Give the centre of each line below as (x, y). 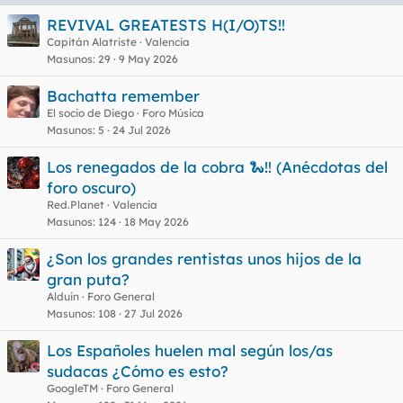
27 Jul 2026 (153, 313)
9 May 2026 (148, 59)
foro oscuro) (91, 188)
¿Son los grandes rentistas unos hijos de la (204, 259)
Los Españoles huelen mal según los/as (190, 350)
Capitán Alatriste (92, 42)
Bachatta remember (123, 96)
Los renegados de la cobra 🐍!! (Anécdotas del (217, 167)
